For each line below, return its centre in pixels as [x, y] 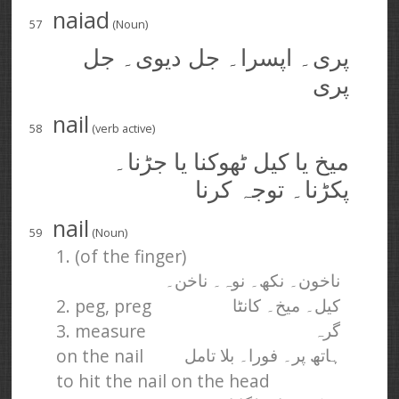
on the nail [100, 355]
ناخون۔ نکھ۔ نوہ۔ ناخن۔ [253, 281]
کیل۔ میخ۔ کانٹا [287, 305]
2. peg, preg [104, 305]
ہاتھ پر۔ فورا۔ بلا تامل [263, 355]
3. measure [102, 330]
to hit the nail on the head [163, 380]
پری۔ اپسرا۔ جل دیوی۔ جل [216, 58]
